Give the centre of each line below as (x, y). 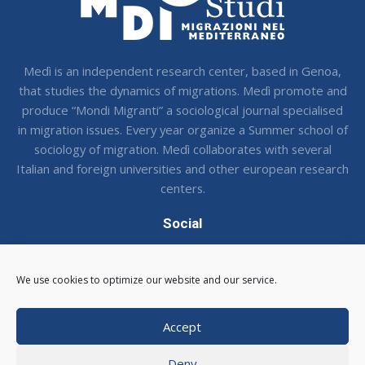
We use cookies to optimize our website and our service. (147, 280)
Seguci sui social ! (182, 251)
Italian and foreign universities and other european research (182, 169)
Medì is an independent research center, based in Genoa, (182, 71)
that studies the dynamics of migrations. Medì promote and (182, 91)
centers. (182, 189)
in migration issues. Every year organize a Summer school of (182, 130)
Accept (182, 326)
